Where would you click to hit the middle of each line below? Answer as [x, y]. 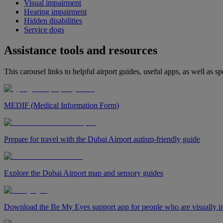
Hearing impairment [55, 11]
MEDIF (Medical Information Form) [61, 106]
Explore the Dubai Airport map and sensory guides [84, 173]
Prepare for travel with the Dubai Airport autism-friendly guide [102, 139]
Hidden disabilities [53, 20]
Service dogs [44, 29]
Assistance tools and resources [81, 51]
